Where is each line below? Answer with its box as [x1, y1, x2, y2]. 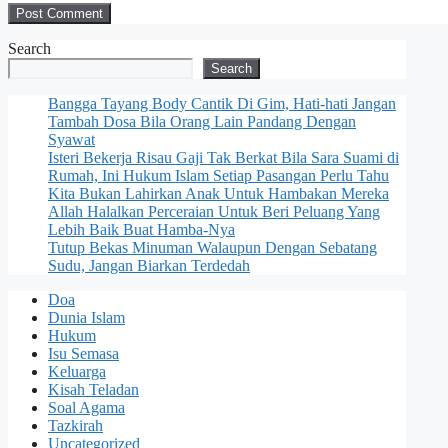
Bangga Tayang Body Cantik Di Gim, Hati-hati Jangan [48, 94, 396, 112]
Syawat [48, 130, 95, 148]
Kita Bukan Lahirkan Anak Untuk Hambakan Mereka [48, 184, 389, 202]
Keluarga [48, 362, 106, 380]
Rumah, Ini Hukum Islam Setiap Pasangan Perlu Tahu [48, 166, 389, 184]
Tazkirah [48, 416, 103, 434]
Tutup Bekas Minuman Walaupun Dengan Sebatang [48, 238, 377, 256]
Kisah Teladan [48, 380, 139, 398]
